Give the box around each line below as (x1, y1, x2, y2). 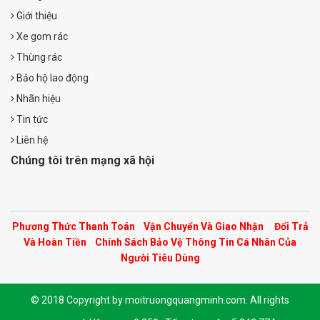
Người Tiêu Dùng (120, 251, 200, 264)
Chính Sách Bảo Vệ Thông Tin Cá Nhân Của (95, 236, 296, 248)
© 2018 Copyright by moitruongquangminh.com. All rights (31, 294, 289, 306)
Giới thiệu (14, 9, 57, 21)
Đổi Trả (274, 220, 309, 232)
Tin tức (14, 113, 48, 125)
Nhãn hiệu (14, 92, 61, 104)
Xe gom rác (14, 30, 68, 42)
